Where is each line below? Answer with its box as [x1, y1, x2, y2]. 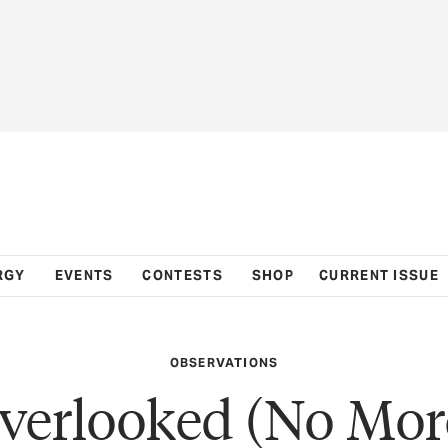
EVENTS [54, 266, 114, 284]
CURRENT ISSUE [319, 266, 439, 284]
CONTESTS [142, 266, 223, 284]
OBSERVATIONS [169, 354, 279, 370]
